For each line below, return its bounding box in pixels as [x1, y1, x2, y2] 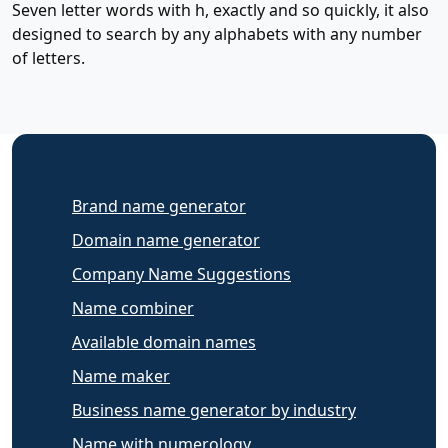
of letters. [12, 46, 85, 69]
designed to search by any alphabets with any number [12, 22, 422, 45]
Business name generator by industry [72, 398, 356, 421]
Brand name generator [72, 194, 246, 217]
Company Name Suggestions [72, 262, 291, 285]
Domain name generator [72, 228, 260, 251]
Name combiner [72, 296, 194, 319]
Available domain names [72, 330, 256, 353]
